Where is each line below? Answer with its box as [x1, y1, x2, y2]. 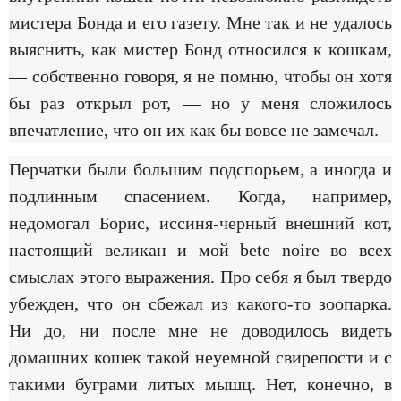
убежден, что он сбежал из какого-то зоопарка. [9, 294, 392, 314]
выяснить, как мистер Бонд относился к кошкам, [9, 38, 392, 59]
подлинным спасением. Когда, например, [9, 186, 392, 207]
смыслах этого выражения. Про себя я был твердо [9, 267, 392, 287]
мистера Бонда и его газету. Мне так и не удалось [9, 12, 392, 32]
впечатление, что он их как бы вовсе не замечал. [9, 119, 379, 140]
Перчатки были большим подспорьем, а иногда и [9, 159, 392, 180]
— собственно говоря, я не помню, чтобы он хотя [9, 65, 392, 86]
